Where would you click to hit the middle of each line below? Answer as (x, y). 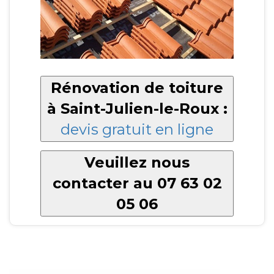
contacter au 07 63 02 (137, 183)
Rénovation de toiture (137, 87)
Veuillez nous (137, 162)
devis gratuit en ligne (137, 129)
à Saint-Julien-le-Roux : (137, 108)
